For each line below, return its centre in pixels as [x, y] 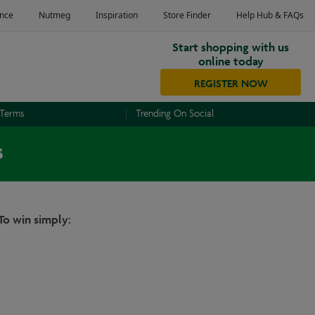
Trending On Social [175, 114]
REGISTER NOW [231, 82]
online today [231, 59]
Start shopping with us [231, 45]
